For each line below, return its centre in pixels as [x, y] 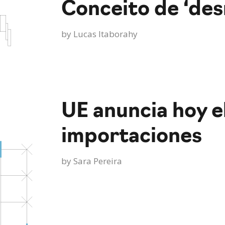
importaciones [132, 137]
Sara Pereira [98, 161]
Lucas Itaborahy [105, 34]
